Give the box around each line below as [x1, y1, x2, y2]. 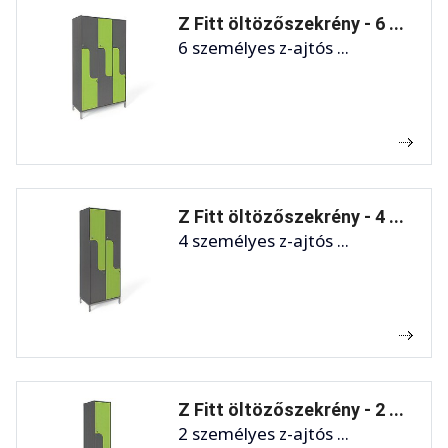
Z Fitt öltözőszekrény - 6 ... [178, 12, 404, 34]
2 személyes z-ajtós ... [178, 421, 349, 445]
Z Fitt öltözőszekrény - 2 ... [178, 398, 404, 420]
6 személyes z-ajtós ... [178, 35, 349, 59]
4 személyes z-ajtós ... [178, 228, 349, 252]
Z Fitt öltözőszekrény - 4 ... [178, 205, 404, 227]
